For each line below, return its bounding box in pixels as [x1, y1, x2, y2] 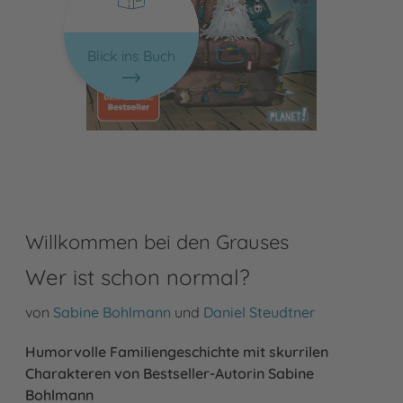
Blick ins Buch [86, 46, 175, 65]
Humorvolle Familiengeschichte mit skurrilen [25, 342, 328, 361]
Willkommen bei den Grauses [25, 228, 289, 255]
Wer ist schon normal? [25, 263, 250, 291]
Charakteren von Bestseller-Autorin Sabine [25, 363, 314, 382]
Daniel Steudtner [203, 302, 315, 321]
